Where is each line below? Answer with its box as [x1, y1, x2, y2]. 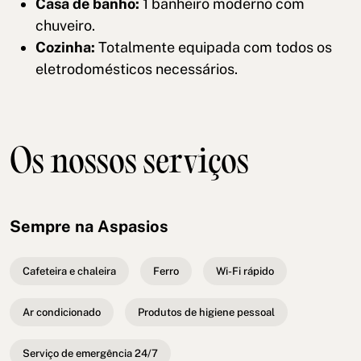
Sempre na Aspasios [10, 217, 168, 237]
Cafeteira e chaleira [23, 265, 116, 278]
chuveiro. [35, 17, 95, 35]
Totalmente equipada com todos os [95, 39, 332, 56]
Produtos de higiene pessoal [138, 306, 275, 319]
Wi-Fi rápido [216, 265, 274, 278]
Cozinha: [35, 39, 95, 56]
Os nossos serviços [10, 146, 249, 183]
